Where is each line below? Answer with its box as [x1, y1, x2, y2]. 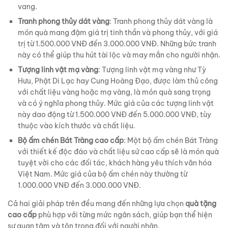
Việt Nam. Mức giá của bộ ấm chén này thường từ [18, 169, 187, 179]
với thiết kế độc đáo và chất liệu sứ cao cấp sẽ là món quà [18, 147, 219, 157]
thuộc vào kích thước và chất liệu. [18, 121, 135, 131]
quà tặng [185, 199, 216, 209]
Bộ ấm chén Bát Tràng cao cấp [18, 136, 124, 146]
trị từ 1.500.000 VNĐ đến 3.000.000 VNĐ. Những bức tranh [18, 39, 216, 49]
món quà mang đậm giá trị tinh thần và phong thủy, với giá [18, 28, 218, 38]
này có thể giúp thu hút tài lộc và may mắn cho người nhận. [18, 50, 220, 60]
